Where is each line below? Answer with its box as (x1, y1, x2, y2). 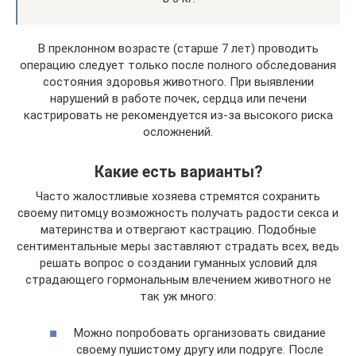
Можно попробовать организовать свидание (74, 326, 326, 341)
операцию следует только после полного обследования (20, 57, 336, 72)
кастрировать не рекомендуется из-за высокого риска (23, 107, 333, 122)
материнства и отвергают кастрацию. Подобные (40, 222, 316, 237)
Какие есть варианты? (94, 163, 262, 181)
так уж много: (140, 288, 216, 304)
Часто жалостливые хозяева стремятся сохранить (36, 188, 320, 203)
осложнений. (143, 124, 213, 139)
